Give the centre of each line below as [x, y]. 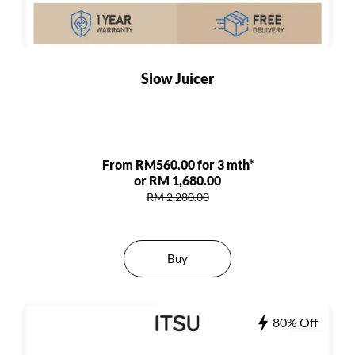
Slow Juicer [177, 78]
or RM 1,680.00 [177, 180]
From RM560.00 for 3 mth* [177, 164]
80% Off [295, 322]
